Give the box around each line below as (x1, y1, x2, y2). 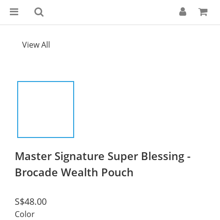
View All (22, 39, 50, 50)
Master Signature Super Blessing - (15, 148, 191, 163)
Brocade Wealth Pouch (15, 165, 134, 179)
